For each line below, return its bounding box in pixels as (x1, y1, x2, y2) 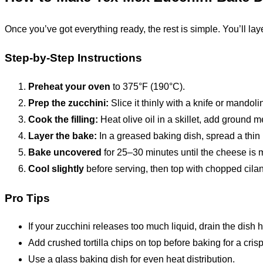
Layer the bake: (28, 131, 97, 141)
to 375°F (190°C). (110, 82, 185, 92)
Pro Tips (5, 191, 50, 204)
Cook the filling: (28, 114, 98, 124)
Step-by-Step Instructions (5, 52, 142, 65)
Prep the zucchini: (28, 98, 109, 108)
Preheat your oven (28, 82, 110, 92)
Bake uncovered (28, 147, 102, 157)
